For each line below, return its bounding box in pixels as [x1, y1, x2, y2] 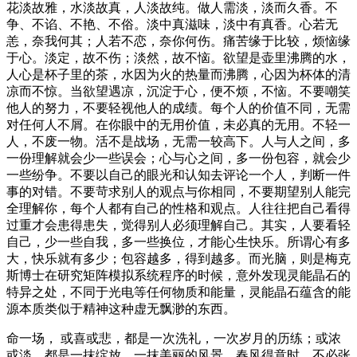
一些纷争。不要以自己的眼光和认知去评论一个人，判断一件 [6, 167, 351, 182]
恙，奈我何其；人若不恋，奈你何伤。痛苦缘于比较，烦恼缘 [6, 33, 351, 48]
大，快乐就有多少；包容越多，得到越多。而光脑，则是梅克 [6, 251, 351, 265]
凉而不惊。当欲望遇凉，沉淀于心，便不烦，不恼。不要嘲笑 [6, 84, 351, 98]
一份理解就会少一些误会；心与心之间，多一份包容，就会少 [6, 151, 351, 165]
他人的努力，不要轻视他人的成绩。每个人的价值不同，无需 [6, 100, 351, 115]
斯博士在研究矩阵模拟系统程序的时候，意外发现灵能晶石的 [6, 268, 351, 282]
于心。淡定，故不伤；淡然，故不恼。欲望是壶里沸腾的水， [6, 50, 351, 65]
